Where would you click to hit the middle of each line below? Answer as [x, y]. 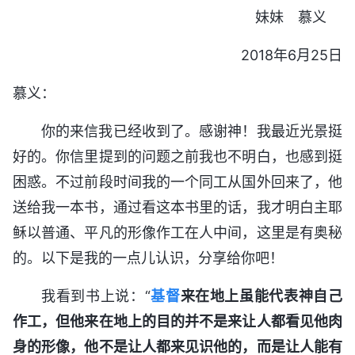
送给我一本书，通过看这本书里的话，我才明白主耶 [177, 207]
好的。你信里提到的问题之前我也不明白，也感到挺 [177, 156]
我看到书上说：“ [96, 296]
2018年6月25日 [292, 55]
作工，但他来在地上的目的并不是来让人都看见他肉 [177, 321]
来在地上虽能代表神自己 [261, 296]
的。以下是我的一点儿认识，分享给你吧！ [148, 258]
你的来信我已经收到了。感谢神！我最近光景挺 [192, 131]
